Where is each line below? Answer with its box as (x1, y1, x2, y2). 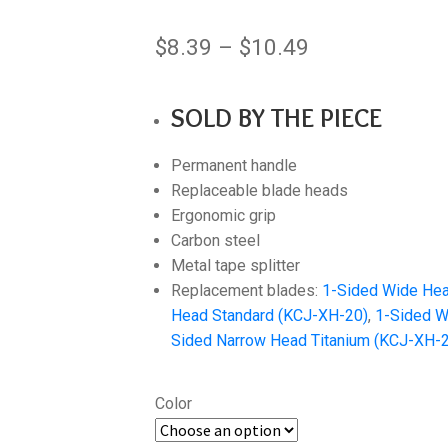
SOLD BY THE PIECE (170, 101, 382, 134)
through (307, 140, 389, 168)
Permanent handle (170, 155, 297, 175)
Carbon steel (170, 230, 260, 250)
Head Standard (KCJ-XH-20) (170, 305, 368, 325)
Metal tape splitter (170, 255, 300, 275)
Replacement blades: (170, 280, 322, 300)
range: (307, 68, 371, 96)
